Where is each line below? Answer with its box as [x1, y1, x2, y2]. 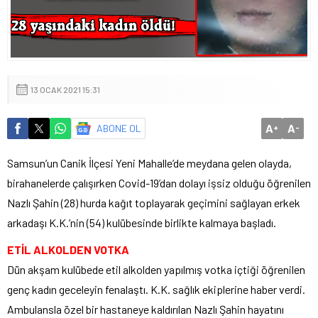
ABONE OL [97, 121, 141, 134]
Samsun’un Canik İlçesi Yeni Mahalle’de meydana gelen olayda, [7, 155, 292, 170]
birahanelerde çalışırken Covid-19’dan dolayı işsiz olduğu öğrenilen [7, 175, 311, 190]
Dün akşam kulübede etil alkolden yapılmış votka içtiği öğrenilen [7, 262, 305, 276]
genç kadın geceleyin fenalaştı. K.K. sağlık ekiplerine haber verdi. [7, 282, 305, 296]
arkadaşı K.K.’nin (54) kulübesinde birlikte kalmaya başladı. [7, 215, 276, 229]
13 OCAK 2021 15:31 [31, 84, 100, 94]
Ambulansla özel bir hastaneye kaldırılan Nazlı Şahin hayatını [7, 302, 284, 316]
